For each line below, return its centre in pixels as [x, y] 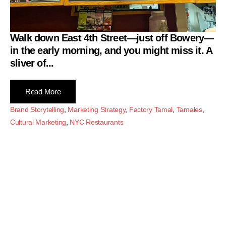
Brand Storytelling [37, 110]
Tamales [189, 110]
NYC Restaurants [97, 122]
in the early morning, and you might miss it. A [111, 51]
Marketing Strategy [97, 110]
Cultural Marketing [38, 122]
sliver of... [32, 63]
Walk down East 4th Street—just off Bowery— [112, 38]
